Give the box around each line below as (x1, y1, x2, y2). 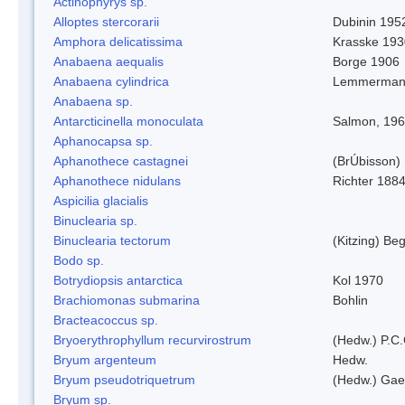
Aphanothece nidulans (53, 173, 181, 188)
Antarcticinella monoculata (53, 113, 203, 128)
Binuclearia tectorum (53, 232, 171, 248)
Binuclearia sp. (53, 212, 137, 228)
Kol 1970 (333, 272, 383, 287)
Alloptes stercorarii (53, 14, 159, 29)
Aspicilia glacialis (53, 193, 148, 208)
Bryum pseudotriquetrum (53, 372, 195, 387)
